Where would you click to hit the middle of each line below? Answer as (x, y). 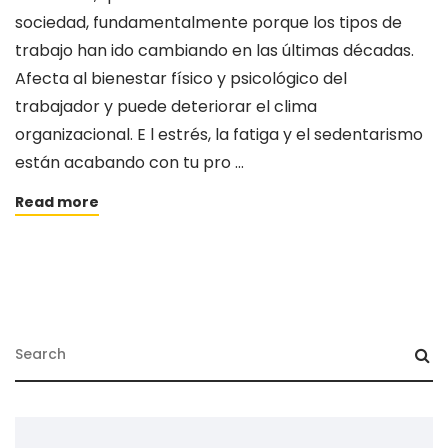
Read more (57, 202)
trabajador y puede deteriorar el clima (166, 107)
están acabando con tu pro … (129, 163)
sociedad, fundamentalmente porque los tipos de (208, 23)
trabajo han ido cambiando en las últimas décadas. (214, 51)
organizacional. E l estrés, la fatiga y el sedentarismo (219, 135)
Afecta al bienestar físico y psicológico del (181, 79)
